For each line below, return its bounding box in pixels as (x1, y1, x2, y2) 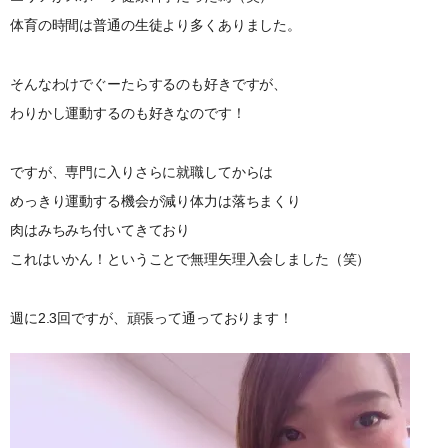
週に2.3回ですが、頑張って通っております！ (10, 309, 293, 326)
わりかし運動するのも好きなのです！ (10, 104, 246, 121)
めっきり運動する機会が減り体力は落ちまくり (10, 192, 302, 209)
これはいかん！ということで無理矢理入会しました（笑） (10, 250, 371, 267)
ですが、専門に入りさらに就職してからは (10, 163, 274, 180)
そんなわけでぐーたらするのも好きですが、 (10, 75, 288, 92)
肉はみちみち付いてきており (10, 221, 191, 238)
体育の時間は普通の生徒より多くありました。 (10, 16, 302, 33)
